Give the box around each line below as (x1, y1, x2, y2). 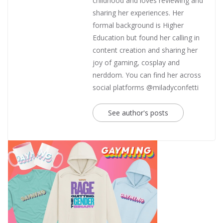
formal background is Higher (93, 20, 184, 30)
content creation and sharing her (93, 45, 198, 55)
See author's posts (108, 108, 168, 118)
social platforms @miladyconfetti (93, 83, 199, 93)
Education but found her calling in (93, 33, 200, 43)
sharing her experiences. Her (93, 8, 184, 18)
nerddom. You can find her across (93, 70, 201, 80)
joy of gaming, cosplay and (93, 58, 180, 68)
